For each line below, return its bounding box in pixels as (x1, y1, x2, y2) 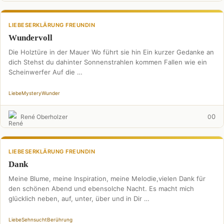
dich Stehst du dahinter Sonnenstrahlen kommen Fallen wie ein (8, 58, 207, 66)
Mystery (21, 90, 41, 96)
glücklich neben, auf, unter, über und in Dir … (8, 194, 149, 202)
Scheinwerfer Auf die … (8, 68, 82, 76)
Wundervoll (8, 33, 52, 42)
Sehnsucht (21, 216, 47, 222)
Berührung (47, 216, 72, 222)
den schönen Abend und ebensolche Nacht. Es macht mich (8, 184, 194, 192)
